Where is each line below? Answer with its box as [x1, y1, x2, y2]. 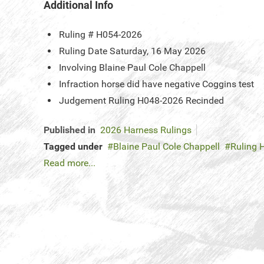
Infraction [59, 78, 99, 90]
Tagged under [44, 141, 103, 153]
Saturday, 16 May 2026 [110, 45, 206, 57]
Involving [59, 62, 97, 74]
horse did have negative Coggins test [101, 78, 254, 90]
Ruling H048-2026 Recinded [108, 95, 224, 107]
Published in [44, 124, 95, 136]
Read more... [44, 157, 95, 169]
